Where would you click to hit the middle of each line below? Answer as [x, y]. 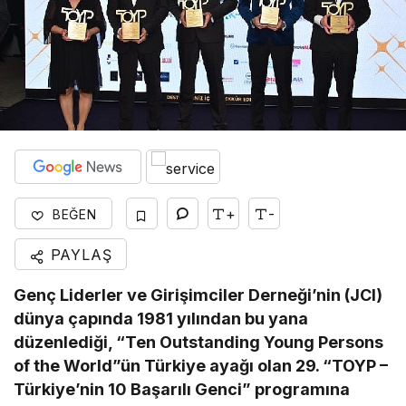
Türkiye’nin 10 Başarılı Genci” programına [182, 390]
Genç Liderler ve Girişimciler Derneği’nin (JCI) [198, 295]
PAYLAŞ [78, 255]
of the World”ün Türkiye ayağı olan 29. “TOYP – [201, 366]
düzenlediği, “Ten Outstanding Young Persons [199, 343]
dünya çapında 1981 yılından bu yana [161, 319]
